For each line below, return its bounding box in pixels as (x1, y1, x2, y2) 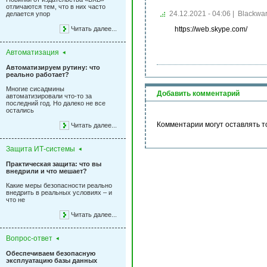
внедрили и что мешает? (6, 167, 87, 175)
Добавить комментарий (157, 89, 240, 98)
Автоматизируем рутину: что (6, 64, 100, 71)
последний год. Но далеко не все (6, 100, 105, 107)
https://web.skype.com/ (175, 25, 247, 33)
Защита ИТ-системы (6, 145, 75, 153)
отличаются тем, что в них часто (6, 3, 105, 10)
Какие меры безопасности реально (6, 182, 112, 189)
